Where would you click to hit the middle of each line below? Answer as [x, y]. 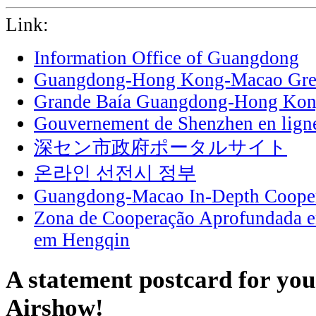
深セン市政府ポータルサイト [160, 147]
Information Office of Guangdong [166, 58]
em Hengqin [82, 240]
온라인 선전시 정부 [115, 173]
